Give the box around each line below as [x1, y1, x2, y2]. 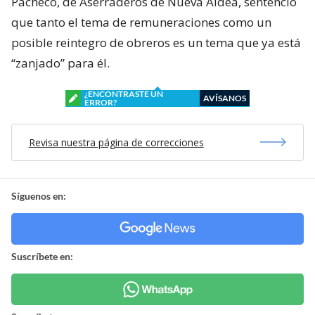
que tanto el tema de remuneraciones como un [11, 13, 271, 30]
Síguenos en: [11, 189, 66, 202]
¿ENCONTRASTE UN [84, 88, 163, 99]
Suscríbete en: [11, 250, 73, 262]
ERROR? [84, 96, 117, 108]
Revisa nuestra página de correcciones [28, 135, 204, 149]
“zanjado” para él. [11, 54, 110, 71]
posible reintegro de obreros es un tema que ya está [11, 34, 301, 51]
